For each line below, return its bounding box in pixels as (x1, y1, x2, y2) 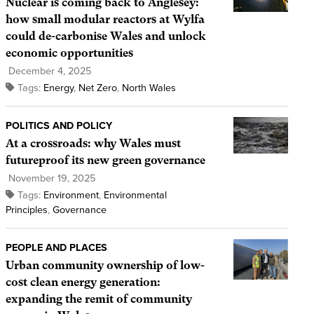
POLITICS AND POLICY (5, 119, 112, 132)
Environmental (103, 189, 167, 201)
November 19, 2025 (5, 172, 95, 184)
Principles (5, 203, 48, 216)
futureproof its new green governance (5, 153, 205, 167)
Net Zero (78, 81, 117, 94)
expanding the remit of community (5, 292, 192, 306)
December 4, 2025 (5, 64, 91, 77)
